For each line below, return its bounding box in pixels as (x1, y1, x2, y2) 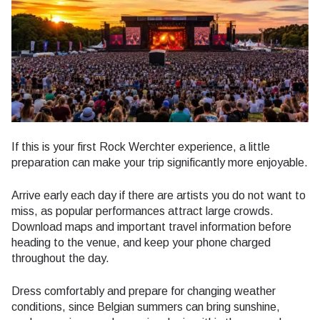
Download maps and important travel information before (11, 221, 291, 234)
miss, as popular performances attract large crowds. (11, 205, 274, 218)
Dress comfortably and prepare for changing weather (11, 285, 276, 298)
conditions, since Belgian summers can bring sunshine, (11, 301, 280, 314)
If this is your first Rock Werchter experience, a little (11, 141, 270, 154)
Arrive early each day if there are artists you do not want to (11, 189, 306, 202)
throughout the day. (11, 252, 109, 265)
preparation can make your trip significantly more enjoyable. (11, 156, 308, 169)
